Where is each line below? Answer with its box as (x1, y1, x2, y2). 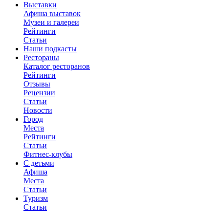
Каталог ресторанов (23, 62, 90, 70)
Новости (23, 106, 52, 114)
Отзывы (23, 79, 50, 88)
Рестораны (23, 53, 59, 62)
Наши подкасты (23, 44, 77, 53)
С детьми (23, 158, 54, 167)
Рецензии (23, 88, 55, 97)
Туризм (23, 194, 48, 202)
